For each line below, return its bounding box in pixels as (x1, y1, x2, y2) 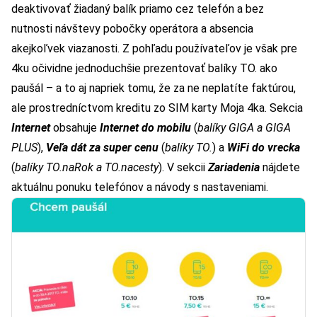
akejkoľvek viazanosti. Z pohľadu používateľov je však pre (11, 42, 297, 56)
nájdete (263, 161, 300, 175)
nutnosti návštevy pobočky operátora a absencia (11, 22, 253, 36)
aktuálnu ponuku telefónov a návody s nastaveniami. (11, 180, 268, 195)
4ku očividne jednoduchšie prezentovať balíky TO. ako (11, 62, 277, 76)
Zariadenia (208, 161, 260, 175)
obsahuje (53, 121, 100, 135)
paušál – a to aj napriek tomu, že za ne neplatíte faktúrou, (11, 81, 296, 96)
